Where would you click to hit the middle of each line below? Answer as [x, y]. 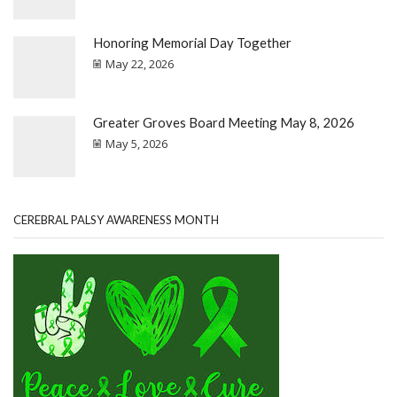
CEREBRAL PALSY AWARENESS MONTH [116, 219]
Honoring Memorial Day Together [192, 43]
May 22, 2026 [140, 64]
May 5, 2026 [136, 143]
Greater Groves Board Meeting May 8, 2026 [224, 122]
